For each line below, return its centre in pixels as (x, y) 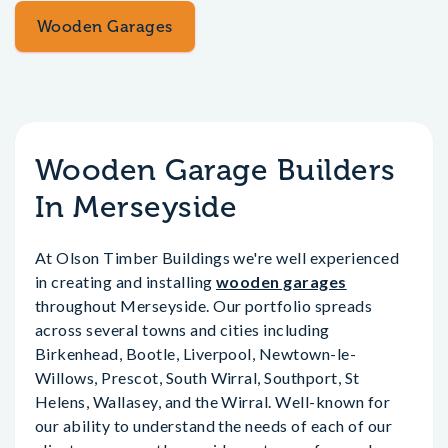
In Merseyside (136, 207)
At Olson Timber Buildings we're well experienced (217, 257)
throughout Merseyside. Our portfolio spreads (204, 305)
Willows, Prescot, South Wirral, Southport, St (197, 377)
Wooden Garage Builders (215, 170)
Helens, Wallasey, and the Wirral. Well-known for (213, 401)
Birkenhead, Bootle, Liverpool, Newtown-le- (196, 353)
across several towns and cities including (182, 329)
